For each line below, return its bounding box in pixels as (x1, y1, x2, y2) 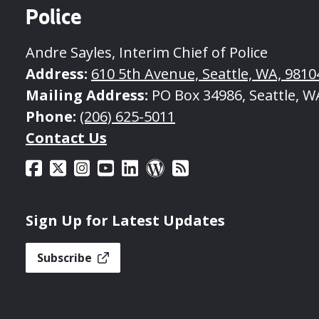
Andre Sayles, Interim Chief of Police (26, 42, 268, 62)
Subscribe (37, 249, 95, 266)
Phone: (26, 106, 76, 126)
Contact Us (26, 127, 107, 147)
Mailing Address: (26, 85, 148, 105)
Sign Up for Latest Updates (26, 210, 225, 230)
